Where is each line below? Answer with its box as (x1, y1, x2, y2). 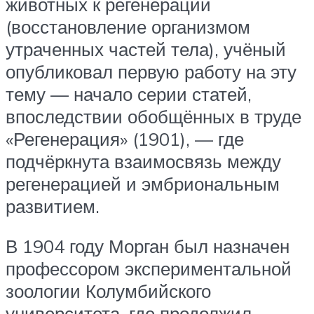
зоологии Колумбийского (6, 280, 211, 303)
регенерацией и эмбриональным (6, 172, 280, 195)
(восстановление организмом (6, 15, 250, 38)
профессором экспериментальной (6, 257, 292, 280)
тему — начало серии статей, (6, 82, 252, 105)
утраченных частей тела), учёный (6, 37, 286, 60)
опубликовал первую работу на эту (6, 60, 296, 83)
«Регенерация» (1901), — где (6, 127, 244, 150)
